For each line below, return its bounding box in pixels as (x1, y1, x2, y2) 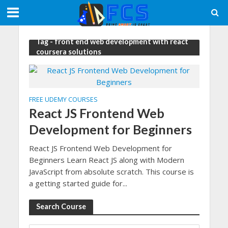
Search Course (36, 202, 86, 211)
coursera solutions (36, 47, 101, 56)
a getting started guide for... (28, 178, 127, 188)
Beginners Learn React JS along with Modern (28, 154, 184, 165)
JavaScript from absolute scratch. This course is (28, 166, 194, 177)
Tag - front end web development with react (36, 37, 188, 46)
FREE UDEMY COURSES (28, 95, 98, 104)
